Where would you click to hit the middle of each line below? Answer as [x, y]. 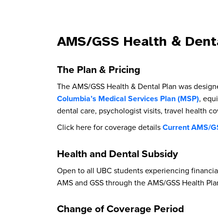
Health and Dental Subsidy [119, 154]
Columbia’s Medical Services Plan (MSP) [128, 99]
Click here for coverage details [110, 127]
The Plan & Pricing [99, 69]
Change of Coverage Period [120, 209]
